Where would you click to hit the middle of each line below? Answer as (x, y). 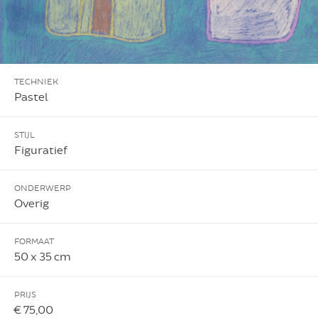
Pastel (31, 97)
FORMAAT (34, 241)
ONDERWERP (43, 188)
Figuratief (41, 150)
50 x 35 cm (43, 257)
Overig (32, 203)
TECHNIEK (36, 81)
